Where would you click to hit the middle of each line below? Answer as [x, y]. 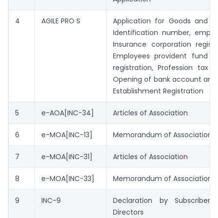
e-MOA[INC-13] [67, 135]
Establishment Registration [158, 91]
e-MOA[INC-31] [67, 157]
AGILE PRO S [61, 21]
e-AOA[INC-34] [68, 113]
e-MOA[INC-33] [68, 179]
